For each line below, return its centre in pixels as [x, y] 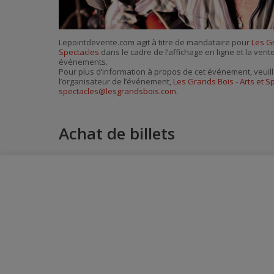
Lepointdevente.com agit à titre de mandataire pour [155, 43]
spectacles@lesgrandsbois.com [117, 91]
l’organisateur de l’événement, [116, 82]
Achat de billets [117, 133]
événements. [83, 62]
